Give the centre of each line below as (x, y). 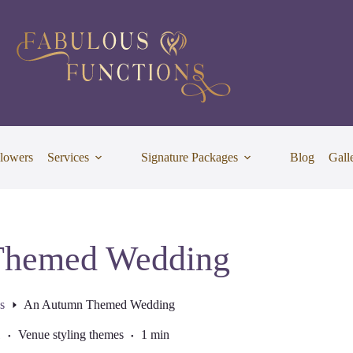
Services (69, 157)
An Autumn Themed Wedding (99, 305)
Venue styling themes (71, 335)
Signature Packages (190, 157)
